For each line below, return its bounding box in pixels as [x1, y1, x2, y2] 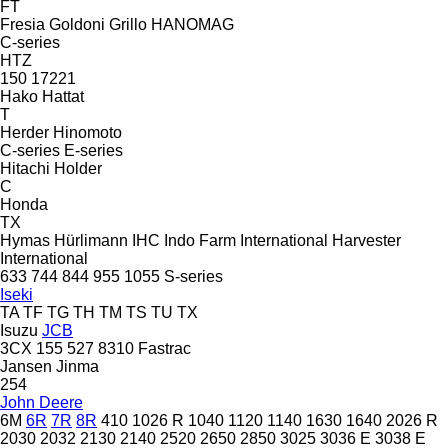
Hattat [42, 87, 84, 105]
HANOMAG [151, 15, 234, 33]
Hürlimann [54, 231, 128, 249]
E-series [64, 141, 123, 159]
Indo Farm [164, 231, 236, 249]
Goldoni [49, 15, 105, 33]
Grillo [109, 15, 147, 33]
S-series [164, 267, 223, 285]
